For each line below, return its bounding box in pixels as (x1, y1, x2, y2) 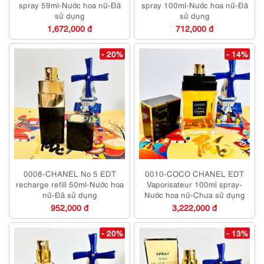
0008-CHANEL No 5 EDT (23, 168, 116, 179)
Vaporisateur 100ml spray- (147, 179, 242, 190)
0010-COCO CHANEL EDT (145, 168, 244, 179)
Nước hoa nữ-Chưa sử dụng (144, 189, 245, 200)
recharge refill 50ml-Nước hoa (15, 179, 124, 190)
